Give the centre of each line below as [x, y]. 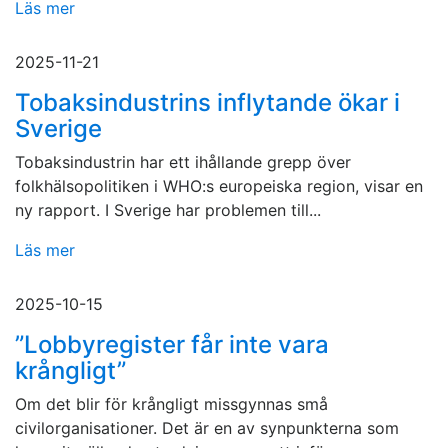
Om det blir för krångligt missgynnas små [171, 404]
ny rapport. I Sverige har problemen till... [168, 210]
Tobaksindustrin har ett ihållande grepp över [183, 162]
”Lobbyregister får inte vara [172, 345]
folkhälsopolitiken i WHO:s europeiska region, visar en [219, 186]
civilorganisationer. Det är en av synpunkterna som [207, 428]
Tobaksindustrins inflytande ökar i [207, 103]
